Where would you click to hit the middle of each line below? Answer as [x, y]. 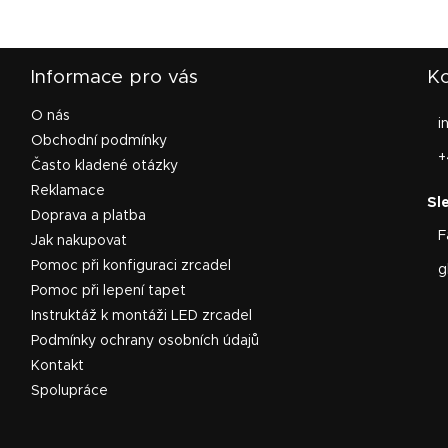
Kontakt [58, 366]
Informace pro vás [115, 78]
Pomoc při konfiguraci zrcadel [131, 266]
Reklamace [68, 191]
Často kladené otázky [105, 166]
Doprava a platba [89, 216]
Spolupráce [70, 391]
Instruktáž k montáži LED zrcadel [142, 316]
